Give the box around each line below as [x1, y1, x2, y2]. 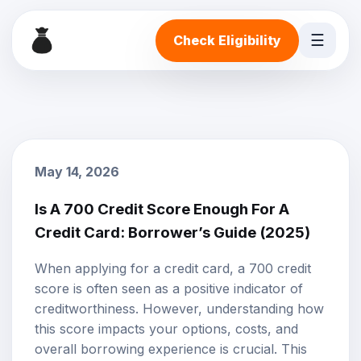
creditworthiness [35, 301, 135, 317]
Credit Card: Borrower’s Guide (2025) [35, 222, 310, 242]
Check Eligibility [173, 31, 281, 48]
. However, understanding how [135, 301, 324, 317]
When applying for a [35, 260, 164, 277]
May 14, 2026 [35, 164, 119, 180]
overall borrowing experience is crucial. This [35, 341, 307, 358]
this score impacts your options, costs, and [35, 321, 298, 338]
